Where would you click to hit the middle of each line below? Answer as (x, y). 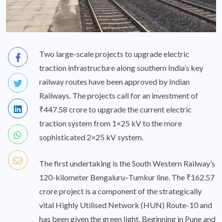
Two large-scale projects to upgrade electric (114, 54)
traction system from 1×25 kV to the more (111, 123)
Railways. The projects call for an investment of (119, 95)
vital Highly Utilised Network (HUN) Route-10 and (126, 205)
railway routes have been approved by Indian (114, 81)
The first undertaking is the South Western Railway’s (127, 163)
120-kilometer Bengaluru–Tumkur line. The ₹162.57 (127, 177)
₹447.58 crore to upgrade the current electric (115, 109)
